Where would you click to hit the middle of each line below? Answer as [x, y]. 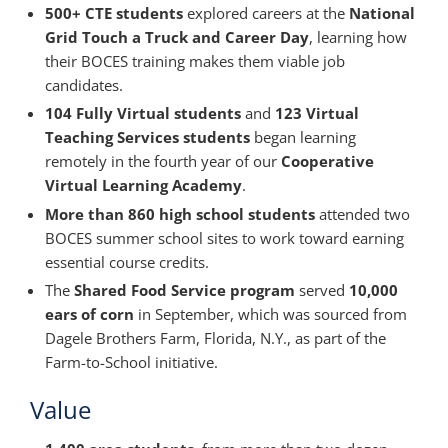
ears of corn [89, 314]
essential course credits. [127, 261]
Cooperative [327, 161]
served [322, 290]
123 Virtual [317, 113]
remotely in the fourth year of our [163, 161]
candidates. [84, 84]
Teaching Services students [147, 137]
